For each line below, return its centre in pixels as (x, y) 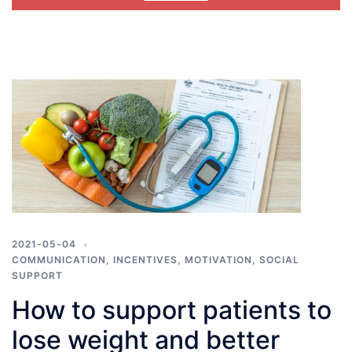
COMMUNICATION (59, 260)
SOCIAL (279, 260)
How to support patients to (172, 310)
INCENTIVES (145, 260)
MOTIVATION (218, 260)
